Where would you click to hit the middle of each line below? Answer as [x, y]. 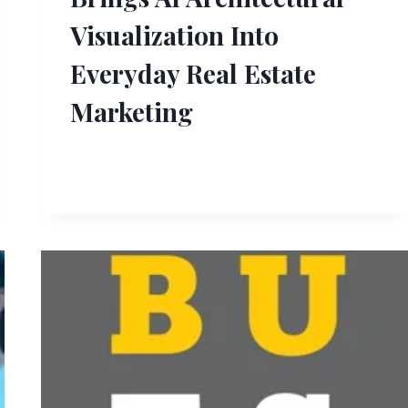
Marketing [132, 111]
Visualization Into [175, 35]
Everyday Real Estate [194, 73]
